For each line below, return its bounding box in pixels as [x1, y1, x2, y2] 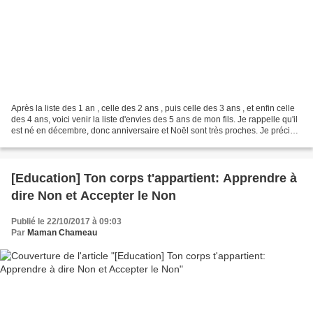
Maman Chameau [27, 228, 97, 238]
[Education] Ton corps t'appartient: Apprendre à [11, 171, 297, 186]
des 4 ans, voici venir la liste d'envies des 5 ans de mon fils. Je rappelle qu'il [11, 115, 298, 125]
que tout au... [11, 137, 60, 147]
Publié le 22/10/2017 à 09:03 [11, 217, 122, 227]
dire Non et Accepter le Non [11, 189, 176, 203]
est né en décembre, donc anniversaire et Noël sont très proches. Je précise [11, 126, 299, 136]
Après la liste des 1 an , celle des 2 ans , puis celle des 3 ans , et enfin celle [11, 103, 295, 114]
